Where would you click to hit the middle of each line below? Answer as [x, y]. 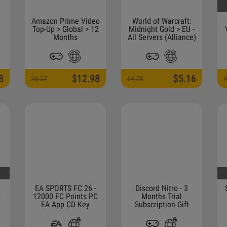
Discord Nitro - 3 [162, 188]
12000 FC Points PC [65, 196]
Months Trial [162, 196]
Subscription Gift [162, 204]
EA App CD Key [65, 204]
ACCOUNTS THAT [162, 221]
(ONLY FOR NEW [162, 213]
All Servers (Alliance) [162, 37]
